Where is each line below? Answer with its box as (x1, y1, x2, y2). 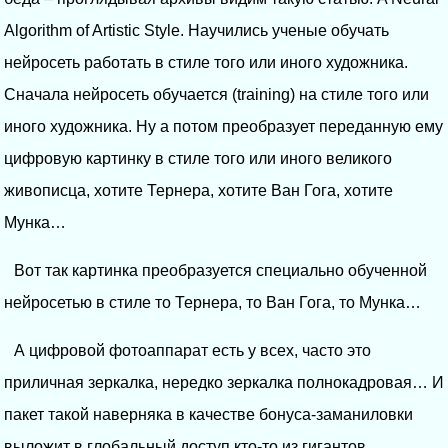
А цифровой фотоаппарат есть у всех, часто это (14, 341, 371, 359)
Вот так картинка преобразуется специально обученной (14, 261, 427, 279)
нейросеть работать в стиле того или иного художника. (4, 53, 408, 71)
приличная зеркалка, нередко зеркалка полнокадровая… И (4, 373, 444, 391)
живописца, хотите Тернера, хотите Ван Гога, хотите (4, 181, 393, 199)
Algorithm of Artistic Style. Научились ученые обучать (4, 21, 389, 39)
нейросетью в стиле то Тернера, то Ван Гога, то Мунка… (4, 293, 421, 311)
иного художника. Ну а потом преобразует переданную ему (4, 117, 443, 135)
